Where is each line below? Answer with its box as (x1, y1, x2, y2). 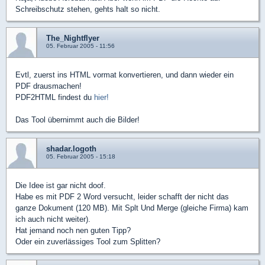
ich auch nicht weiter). (15, 215, 91, 224)
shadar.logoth (46, 144, 96, 153)
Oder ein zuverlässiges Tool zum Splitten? (15, 237, 160, 246)
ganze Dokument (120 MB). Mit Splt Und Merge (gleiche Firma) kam (15, 203, 248, 212)
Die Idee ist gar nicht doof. (15, 181, 106, 190)
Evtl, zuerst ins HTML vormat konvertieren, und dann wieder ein (15, 70, 234, 79)
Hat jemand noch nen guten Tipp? (15, 226, 131, 235)
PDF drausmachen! (15, 82, 82, 91)
